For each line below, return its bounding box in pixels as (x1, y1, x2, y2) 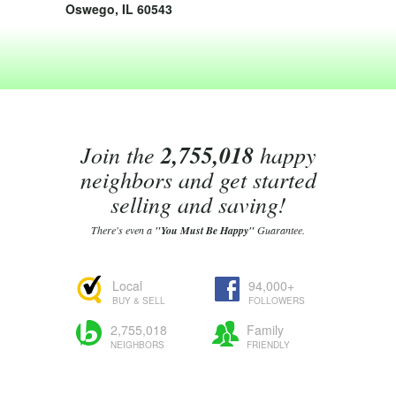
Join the (80, 139, 161, 170)
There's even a (91, 223, 155, 237)
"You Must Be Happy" (155, 223, 255, 238)
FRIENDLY (247, 339, 290, 351)
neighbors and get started (80, 164, 316, 194)
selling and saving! (110, 188, 286, 219)
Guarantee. (255, 223, 305, 237)
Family (247, 321, 284, 339)
